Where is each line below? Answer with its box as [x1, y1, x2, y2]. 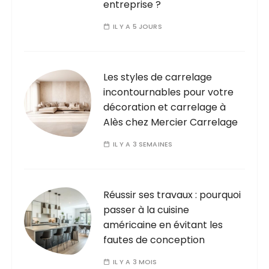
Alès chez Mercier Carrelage [103, 115, 238, 129]
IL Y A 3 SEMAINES [112, 139, 173, 149]
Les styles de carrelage [103, 70, 213, 84]
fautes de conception [103, 232, 205, 247]
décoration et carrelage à [103, 100, 226, 114]
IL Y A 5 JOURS [112, 21, 162, 31]
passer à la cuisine [103, 202, 190, 217]
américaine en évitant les [103, 217, 223, 232]
